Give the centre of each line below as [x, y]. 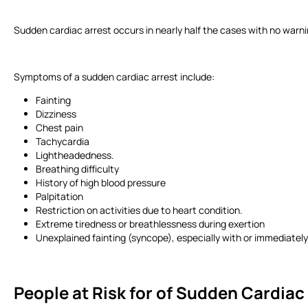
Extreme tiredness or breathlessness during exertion [152, 224]
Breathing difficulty [79, 169]
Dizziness [58, 114]
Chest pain [62, 128]
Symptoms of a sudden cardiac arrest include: [116, 77]
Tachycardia [65, 142]
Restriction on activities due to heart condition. [141, 210]
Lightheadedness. [77, 155]
